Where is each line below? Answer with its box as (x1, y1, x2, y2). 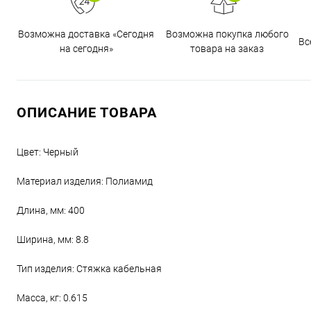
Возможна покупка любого (165, 28, 289, 40)
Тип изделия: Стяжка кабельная (17, 263, 162, 274)
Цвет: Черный (17, 146, 78, 158)
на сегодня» (59, 43, 113, 54)
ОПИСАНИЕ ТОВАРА (17, 104, 157, 121)
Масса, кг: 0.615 (17, 292, 87, 303)
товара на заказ (190, 43, 264, 54)
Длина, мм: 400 (17, 205, 85, 216)
